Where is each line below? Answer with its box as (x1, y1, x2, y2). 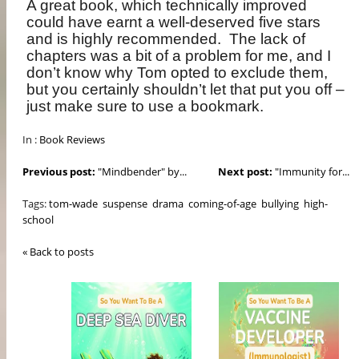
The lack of (229, 30, 306, 47)
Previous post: (22, 163, 96, 179)
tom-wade (49, 196, 99, 211)
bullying (261, 196, 300, 211)
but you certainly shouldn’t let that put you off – (26, 80, 345, 98)
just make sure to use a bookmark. (26, 97, 264, 115)
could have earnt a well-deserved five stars (26, 13, 321, 30)
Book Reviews (39, 132, 106, 147)
